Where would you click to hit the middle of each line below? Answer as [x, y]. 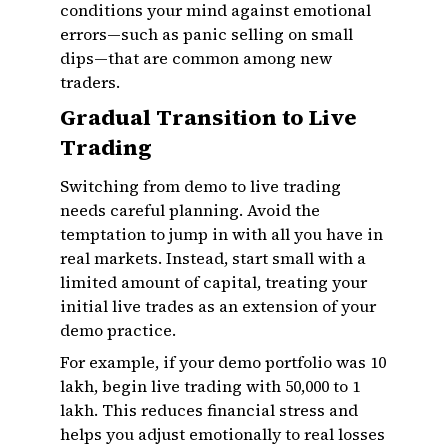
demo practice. [118, 330]
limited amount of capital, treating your [213, 282]
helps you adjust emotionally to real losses [222, 434]
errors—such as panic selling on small [206, 34]
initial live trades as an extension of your [218, 306]
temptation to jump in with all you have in [221, 234]
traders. [90, 82]
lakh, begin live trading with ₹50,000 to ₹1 [210, 386]
